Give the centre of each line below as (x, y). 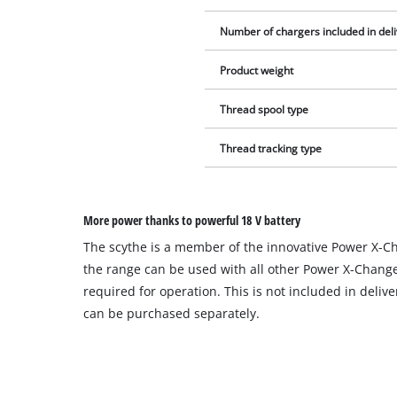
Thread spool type (265, 110)
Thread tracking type (271, 149)
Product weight (257, 71)
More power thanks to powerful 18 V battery (192, 221)
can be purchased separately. (172, 314)
